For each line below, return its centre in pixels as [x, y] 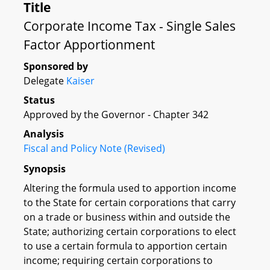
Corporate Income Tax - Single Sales [130, 26]
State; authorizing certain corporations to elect [130, 231]
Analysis [44, 134]
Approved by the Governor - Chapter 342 [116, 115]
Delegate [45, 81]
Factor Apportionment [89, 45]
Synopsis [45, 168]
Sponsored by [56, 66]
